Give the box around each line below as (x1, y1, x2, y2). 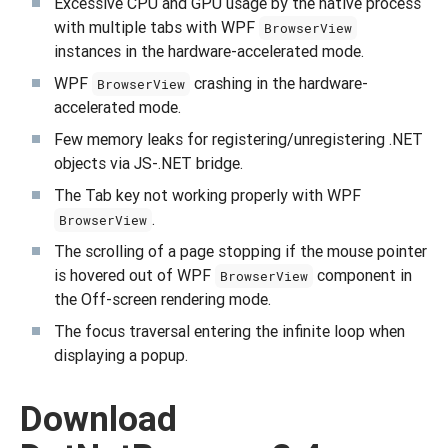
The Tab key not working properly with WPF (54, 185, 361, 205)
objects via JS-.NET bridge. (54, 153, 243, 173)
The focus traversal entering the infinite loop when (54, 321, 405, 341)
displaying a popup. (54, 345, 188, 365)
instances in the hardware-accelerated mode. (54, 41, 364, 61)
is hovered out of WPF (54, 265, 215, 285)
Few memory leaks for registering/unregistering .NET (54, 129, 423, 149)
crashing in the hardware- (190, 73, 369, 93)
